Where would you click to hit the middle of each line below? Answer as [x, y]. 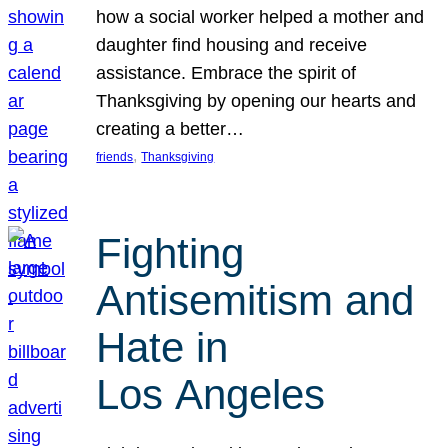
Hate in [162, 348]
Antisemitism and [255, 301]
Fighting [170, 254]
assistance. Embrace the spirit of [226, 72]
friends [115, 156]
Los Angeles [211, 395]
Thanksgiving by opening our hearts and [256, 100]
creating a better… [170, 128]
